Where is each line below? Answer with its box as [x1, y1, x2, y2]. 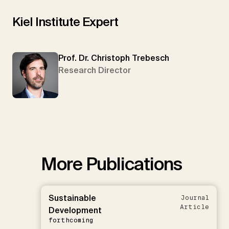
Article [180, 202, 209, 211]
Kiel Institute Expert [12, 13, 118, 30]
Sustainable [49, 192, 96, 203]
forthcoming [49, 216, 93, 224]
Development [49, 204, 102, 216]
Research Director [58, 64, 131, 76]
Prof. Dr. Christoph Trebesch [58, 52, 169, 63]
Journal [181, 193, 209, 202]
